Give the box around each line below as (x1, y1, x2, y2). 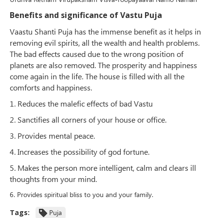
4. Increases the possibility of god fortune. (10, 146, 149, 157)
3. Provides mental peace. (10, 130, 95, 141)
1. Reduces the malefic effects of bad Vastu (10, 98, 153, 109)
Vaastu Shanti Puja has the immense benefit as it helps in (10, 26, 201, 37)
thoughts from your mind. (10, 174, 97, 184)
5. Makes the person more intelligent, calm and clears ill (10, 163, 196, 173)
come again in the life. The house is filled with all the (10, 71, 184, 82)
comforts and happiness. (10, 82, 92, 93)
